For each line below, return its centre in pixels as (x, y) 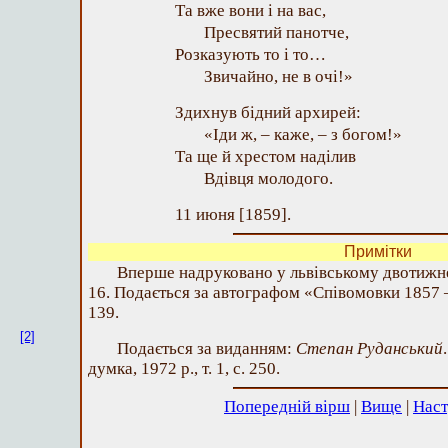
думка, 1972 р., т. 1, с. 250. (184, 368)
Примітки (378, 251)
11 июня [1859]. (233, 214)
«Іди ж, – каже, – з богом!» (303, 134)
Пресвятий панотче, (276, 32)
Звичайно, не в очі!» (278, 76)
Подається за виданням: (206, 348)
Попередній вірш (287, 406)
